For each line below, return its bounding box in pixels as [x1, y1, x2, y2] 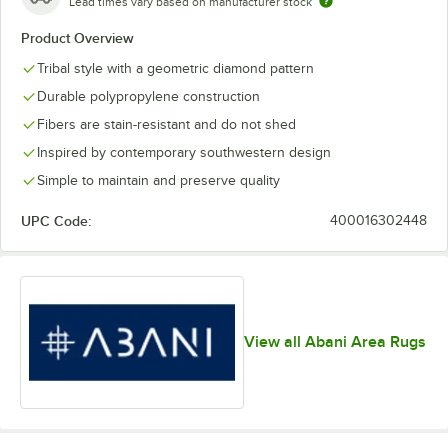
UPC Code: [21, 212, 91, 229]
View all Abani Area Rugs [244, 333, 426, 352]
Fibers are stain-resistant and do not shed [37, 116, 296, 132]
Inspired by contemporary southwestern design [37, 144, 331, 160]
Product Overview [21, 29, 134, 46]
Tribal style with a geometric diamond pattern [37, 60, 314, 76]
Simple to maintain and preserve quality [37, 172, 280, 188]
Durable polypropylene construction [37, 88, 260, 104]
